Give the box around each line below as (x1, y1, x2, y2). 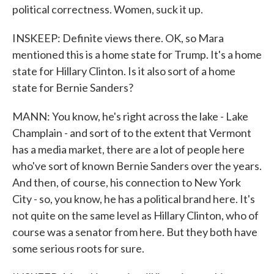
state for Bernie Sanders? (12, 81, 133, 94)
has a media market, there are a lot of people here (12, 143, 245, 156)
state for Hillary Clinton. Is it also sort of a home (12, 64, 235, 78)
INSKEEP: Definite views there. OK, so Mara (12, 31, 224, 45)
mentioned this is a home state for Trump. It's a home (12, 48, 262, 61)
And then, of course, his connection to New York (12, 176, 241, 189)
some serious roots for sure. (12, 242, 144, 255)
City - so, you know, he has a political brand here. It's (12, 192, 255, 206)
